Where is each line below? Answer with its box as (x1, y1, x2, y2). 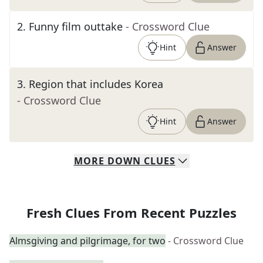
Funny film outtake (29, 19, 123, 33)
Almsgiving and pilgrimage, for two (9, 234, 166, 247)
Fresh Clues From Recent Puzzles (26, 204, 237, 221)
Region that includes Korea (29, 77, 163, 91)
